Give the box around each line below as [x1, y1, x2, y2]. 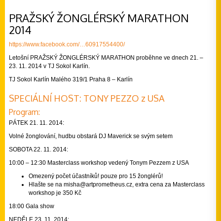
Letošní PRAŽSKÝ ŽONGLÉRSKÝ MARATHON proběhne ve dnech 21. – [9, 54, 203, 61]
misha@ [64, 181, 86, 188]
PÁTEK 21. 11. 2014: [9, 119, 64, 126]
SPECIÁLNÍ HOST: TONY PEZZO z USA [9, 93, 164, 104]
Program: [9, 107, 40, 117]
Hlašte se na [29, 181, 64, 188]
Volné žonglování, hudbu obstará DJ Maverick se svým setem [9, 133, 173, 140]
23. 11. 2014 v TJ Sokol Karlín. [9, 63, 90, 70]
